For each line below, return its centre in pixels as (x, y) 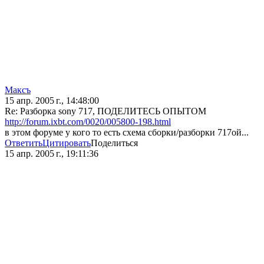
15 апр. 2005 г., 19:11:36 (52, 154)
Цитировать (67, 143)
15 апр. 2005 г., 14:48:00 (52, 101)
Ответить (24, 143)
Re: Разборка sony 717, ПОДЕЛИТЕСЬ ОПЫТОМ (105, 111)
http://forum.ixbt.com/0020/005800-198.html (88, 122)
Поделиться (114, 143)
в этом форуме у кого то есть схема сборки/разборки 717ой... (127, 133)
